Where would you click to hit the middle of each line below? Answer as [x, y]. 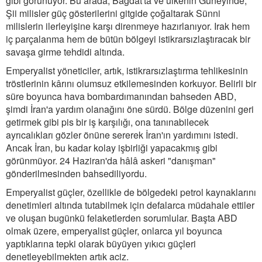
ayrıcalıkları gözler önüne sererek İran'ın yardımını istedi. [122, 135]
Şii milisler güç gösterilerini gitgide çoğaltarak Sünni [113, 13]
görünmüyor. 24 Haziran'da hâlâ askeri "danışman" [111, 161]
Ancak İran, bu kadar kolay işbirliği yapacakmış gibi [112, 148]
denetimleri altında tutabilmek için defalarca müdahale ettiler [130, 205]
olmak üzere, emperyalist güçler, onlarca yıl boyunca [114, 231]
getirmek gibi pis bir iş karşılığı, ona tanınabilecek [107, 122]
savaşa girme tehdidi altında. [65, 52]
